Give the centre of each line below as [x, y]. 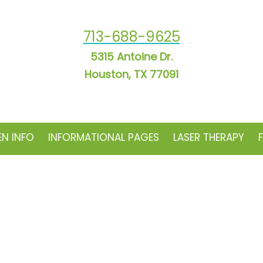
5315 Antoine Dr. [131, 57]
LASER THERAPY [209, 137]
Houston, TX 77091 [131, 74]
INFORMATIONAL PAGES [104, 137]
